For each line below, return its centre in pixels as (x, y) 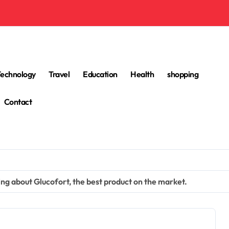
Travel (59, 74)
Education (100, 74)
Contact (18, 102)
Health (142, 74)
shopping (183, 74)
